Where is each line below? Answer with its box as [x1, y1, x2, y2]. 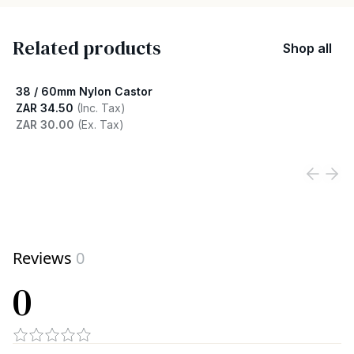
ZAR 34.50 [16, 101, 73, 115]
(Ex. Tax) [77, 118, 124, 132]
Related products [13, 35, 161, 62]
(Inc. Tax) [77, 101, 126, 115]
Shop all [283, 40, 332, 57]
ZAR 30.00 [16, 118, 74, 132]
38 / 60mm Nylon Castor [16, 85, 153, 99]
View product [12, 134, 92, 150]
